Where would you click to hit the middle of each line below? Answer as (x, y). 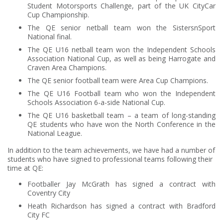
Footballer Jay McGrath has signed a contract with (121, 184)
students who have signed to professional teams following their (110, 159)
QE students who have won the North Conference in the (121, 124)
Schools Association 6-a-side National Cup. (96, 102)
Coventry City (49, 193)
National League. (55, 133)
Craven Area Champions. (67, 67)
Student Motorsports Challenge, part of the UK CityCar (121, 6)
